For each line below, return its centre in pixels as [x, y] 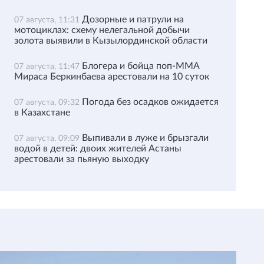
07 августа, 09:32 [48, 103]
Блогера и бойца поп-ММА [141, 66]
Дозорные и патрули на [133, 19]
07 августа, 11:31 [48, 20]
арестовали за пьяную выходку [81, 159]
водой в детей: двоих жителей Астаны [98, 148]
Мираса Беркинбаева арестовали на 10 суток [111, 77]
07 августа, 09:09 [48, 138]
